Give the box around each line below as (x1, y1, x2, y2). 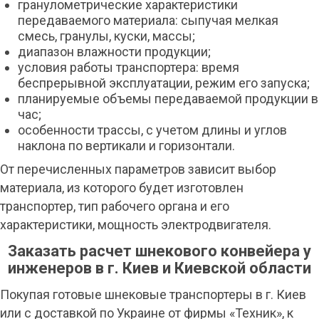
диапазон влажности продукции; (18, 44, 211, 59)
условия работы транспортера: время (18, 60, 239, 75)
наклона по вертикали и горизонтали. (18, 138, 235, 153)
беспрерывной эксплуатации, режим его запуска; (18, 75, 310, 90)
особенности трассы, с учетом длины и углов (18, 122, 287, 137)
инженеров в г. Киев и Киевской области (8, 259, 311, 277)
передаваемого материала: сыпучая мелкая (18, 13, 278, 28)
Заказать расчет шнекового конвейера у (8, 242, 311, 260)
